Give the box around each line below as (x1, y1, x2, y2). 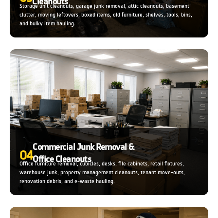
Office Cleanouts (33, 153, 91, 164)
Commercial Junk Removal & (33, 141, 135, 152)
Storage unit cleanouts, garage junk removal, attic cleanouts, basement (19, 2, 189, 9)
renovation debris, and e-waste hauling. (19, 178, 115, 184)
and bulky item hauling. (19, 20, 75, 27)
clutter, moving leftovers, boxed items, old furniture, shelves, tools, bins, (19, 11, 192, 18)
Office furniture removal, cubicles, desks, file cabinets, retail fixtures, (19, 160, 184, 167)
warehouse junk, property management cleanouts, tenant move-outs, (19, 169, 185, 176)
